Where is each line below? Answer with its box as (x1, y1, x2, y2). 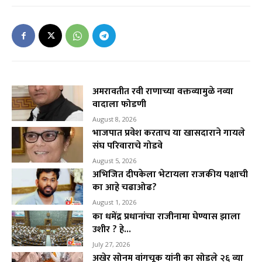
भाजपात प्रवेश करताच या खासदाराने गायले (92, 125, 246, 142)
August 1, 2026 (92, 198, 137, 207)
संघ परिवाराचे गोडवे (92, 138, 163, 154)
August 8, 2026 (92, 115, 137, 124)
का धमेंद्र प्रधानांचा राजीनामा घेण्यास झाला (92, 208, 241, 225)
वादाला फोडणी (92, 96, 147, 113)
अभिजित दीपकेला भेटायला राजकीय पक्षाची (92, 167, 249, 183)
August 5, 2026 (92, 156, 137, 166)
